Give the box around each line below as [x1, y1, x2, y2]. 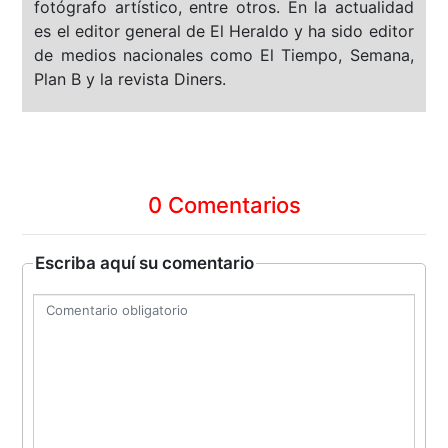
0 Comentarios [147, 192, 301, 219]
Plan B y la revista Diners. [34, 69, 227, 90]
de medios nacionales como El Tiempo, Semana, [34, 45, 414, 66]
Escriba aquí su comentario [35, 253, 255, 274]
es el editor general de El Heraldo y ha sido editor [34, 21, 414, 42]
